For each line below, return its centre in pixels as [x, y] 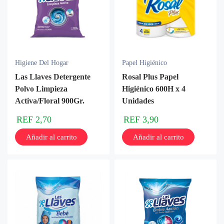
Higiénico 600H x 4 [154, 89]
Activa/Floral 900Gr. [50, 101]
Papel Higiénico [144, 63]
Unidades [138, 101]
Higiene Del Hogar [42, 63]
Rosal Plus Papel [150, 77]
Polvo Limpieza [41, 89]
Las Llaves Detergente [53, 77]
